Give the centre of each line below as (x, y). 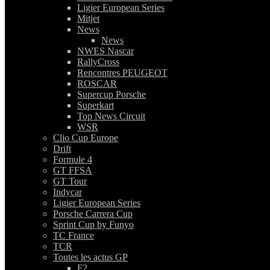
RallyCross (98, 62)
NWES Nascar (105, 51)
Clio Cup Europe (86, 138)
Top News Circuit (111, 116)
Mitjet (88, 19)
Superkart (96, 105)
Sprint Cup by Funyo (93, 225)
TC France (74, 236)
